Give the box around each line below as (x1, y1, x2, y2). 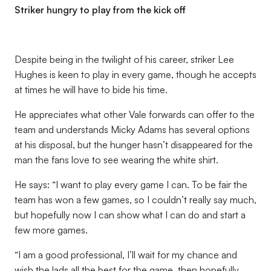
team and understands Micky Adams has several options (15, 123, 250, 135)
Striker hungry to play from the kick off (15, 4, 186, 16)
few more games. (15, 224, 88, 236)
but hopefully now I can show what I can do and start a (15, 209, 246, 221)
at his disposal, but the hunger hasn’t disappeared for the (15, 139, 253, 151)
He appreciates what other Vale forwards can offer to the (15, 108, 255, 120)
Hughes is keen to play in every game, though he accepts (15, 68, 256, 80)
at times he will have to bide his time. (15, 83, 168, 96)
